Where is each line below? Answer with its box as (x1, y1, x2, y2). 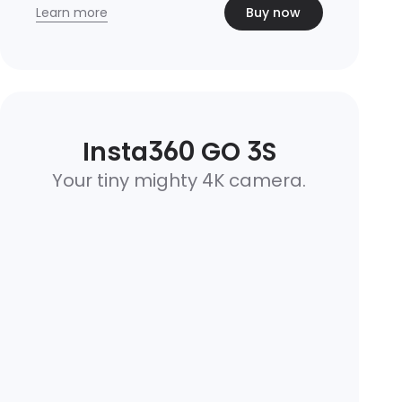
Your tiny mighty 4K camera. (52, 168, 307, 193)
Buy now (246, 4, 301, 22)
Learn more (35, 3, 108, 22)
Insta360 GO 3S (82, 135, 276, 170)
